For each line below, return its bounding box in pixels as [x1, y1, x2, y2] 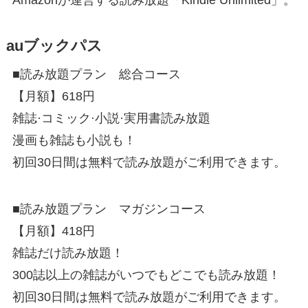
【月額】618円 [12, 89, 95, 103]
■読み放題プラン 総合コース [12, 67, 181, 81]
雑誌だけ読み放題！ [12, 245, 124, 260]
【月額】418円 [12, 223, 95, 238]
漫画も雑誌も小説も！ [12, 133, 136, 147]
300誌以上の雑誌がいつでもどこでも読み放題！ [12, 267, 280, 282]
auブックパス [5, 37, 102, 54]
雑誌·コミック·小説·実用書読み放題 [12, 111, 210, 125]
